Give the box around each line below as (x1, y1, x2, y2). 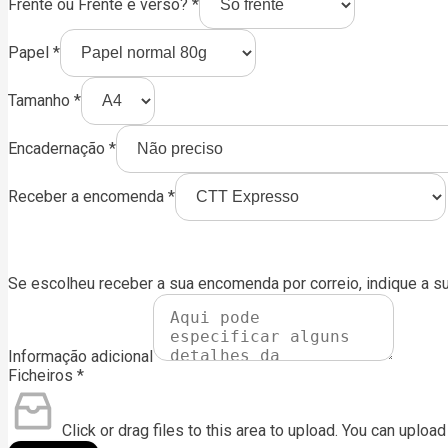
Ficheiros (8, 366, 77, 386)
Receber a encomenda (8, 187, 168, 206)
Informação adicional (8, 346, 153, 366)
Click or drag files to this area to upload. (62, 421, 342, 441)
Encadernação (8, 139, 109, 158)
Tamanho (8, 91, 74, 110)
